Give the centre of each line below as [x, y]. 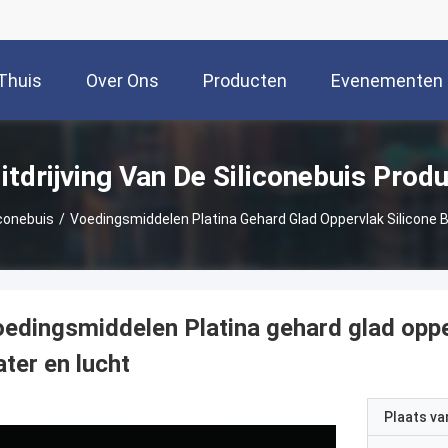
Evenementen [387, 81]
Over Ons [122, 81]
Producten [245, 81]
